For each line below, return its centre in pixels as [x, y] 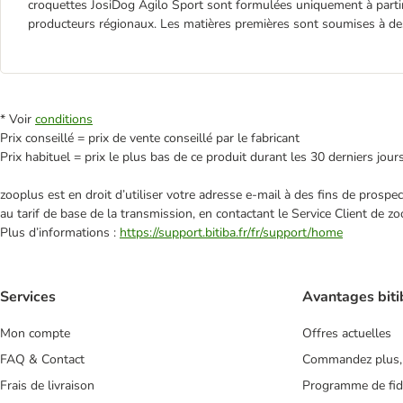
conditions [64, 119]
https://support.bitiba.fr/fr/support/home [231, 233]
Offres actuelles [347, 334]
